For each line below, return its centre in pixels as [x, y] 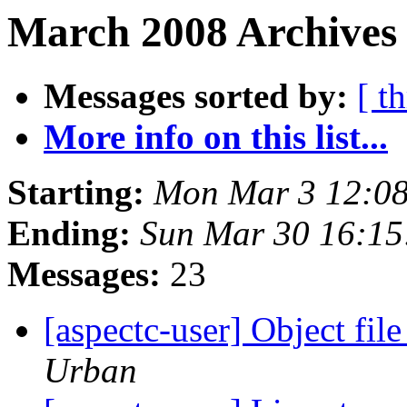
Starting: [76, 193]
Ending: [69, 233]
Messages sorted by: [196, 96]
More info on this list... [216, 137]
